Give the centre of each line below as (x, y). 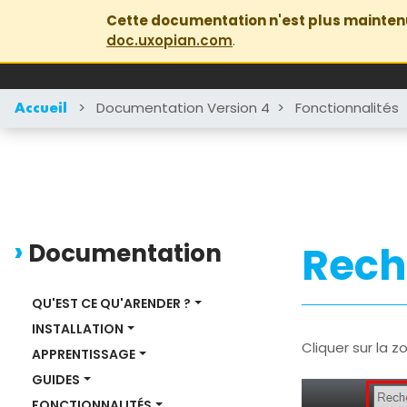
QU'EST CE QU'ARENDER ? (111, 303)
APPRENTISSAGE (84, 354)
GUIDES (56, 380)
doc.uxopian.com (169, 40)
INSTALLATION (78, 329)
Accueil (41, 109)
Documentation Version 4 (183, 107)
